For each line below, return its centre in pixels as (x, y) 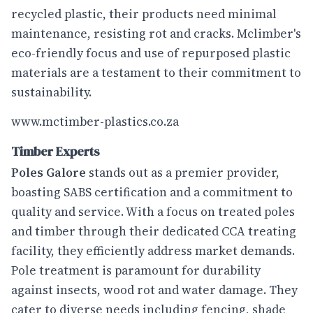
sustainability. (51, 92)
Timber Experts (56, 152)
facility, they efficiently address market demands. (153, 251)
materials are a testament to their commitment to (156, 72)
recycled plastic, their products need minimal (144, 14)
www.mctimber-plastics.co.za (95, 121)
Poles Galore (49, 173)
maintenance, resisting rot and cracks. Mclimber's (156, 33)
